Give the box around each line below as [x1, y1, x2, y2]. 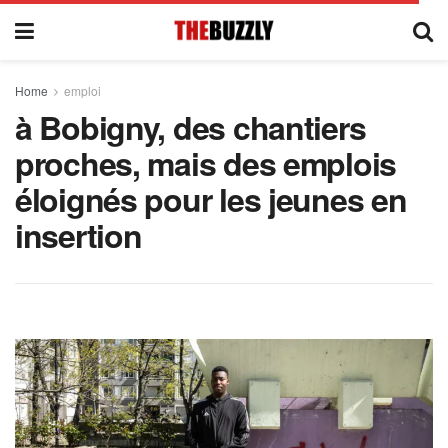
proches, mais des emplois [15, 140, 396, 186]
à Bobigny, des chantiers [15, 104, 366, 150]
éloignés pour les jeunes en [15, 176, 407, 222]
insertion [15, 212, 142, 258]
